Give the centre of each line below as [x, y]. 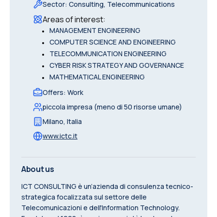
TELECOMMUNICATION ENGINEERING [108, 54]
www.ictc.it [60, 136]
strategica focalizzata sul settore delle [84, 197]
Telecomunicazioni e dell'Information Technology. [101, 208]
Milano [53, 121]
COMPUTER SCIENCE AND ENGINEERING [113, 42]
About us [38, 169]
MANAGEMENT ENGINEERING [95, 30]
